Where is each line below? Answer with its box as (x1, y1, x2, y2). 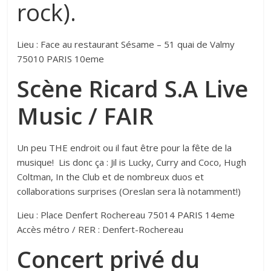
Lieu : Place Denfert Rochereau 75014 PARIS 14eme (17, 209, 235, 221)
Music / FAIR (17, 100, 154, 132)
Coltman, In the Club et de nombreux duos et (17, 171, 204, 183)
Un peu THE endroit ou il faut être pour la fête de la (17, 142, 232, 154)
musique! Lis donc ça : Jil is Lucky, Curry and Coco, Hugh (17, 156, 247, 169)
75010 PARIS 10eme (17, 53, 105, 65)
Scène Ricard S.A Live (17, 73, 249, 105)
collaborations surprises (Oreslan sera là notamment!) (17, 185, 241, 198)
